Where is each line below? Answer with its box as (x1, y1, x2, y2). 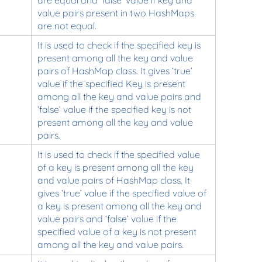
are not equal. (37, 19, 96, 32)
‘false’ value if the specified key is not (37, 103, 191, 115)
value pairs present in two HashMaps (37, 6, 194, 19)
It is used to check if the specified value (37, 148, 200, 160)
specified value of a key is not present (37, 225, 196, 237)
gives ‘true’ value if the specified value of (37, 187, 206, 199)
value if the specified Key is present (37, 77, 185, 89)
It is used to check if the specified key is (37, 39, 201, 51)
